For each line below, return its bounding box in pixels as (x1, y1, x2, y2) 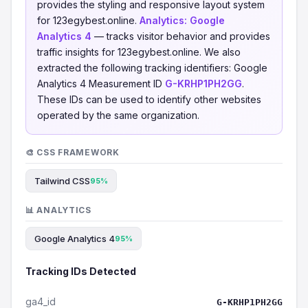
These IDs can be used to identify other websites (37, 93, 261, 105)
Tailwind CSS (34, 175, 90, 186)
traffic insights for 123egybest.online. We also (37, 46, 241, 58)
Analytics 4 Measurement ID (37, 78, 165, 89)
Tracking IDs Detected (25, 265, 136, 277)
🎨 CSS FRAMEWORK (25, 147, 120, 157)
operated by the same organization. (37, 109, 199, 121)
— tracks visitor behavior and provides (91, 30, 270, 42)
